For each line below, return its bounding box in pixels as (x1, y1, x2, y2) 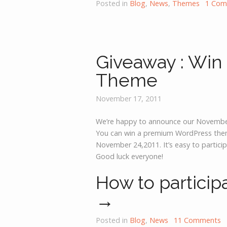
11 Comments (174, 215, 221, 225)
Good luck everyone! (96, 152, 164, 161)
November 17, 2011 (96, 94, 162, 104)
